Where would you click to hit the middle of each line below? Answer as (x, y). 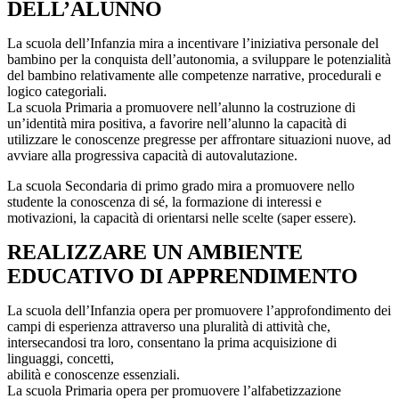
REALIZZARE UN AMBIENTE (155, 252)
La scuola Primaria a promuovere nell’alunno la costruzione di (181, 108)
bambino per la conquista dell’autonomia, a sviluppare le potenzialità (199, 60)
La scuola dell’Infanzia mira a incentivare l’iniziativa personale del (193, 44)
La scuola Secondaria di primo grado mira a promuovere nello (181, 186)
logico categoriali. (57, 92)
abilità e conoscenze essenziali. (94, 375)
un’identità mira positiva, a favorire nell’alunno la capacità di (177, 124)
